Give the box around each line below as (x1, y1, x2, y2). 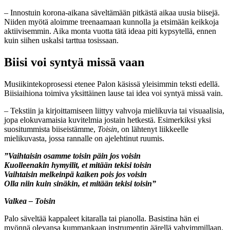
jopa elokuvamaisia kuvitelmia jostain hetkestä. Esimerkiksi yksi (4, 116, 211, 125)
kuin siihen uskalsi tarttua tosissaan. (4, 36, 119, 45)
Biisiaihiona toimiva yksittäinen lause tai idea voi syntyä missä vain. (4, 89, 223, 98)
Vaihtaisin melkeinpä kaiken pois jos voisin (4, 170, 147, 179)
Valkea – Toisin (4, 197, 55, 206)
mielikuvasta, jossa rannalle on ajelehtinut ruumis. (4, 134, 164, 143)
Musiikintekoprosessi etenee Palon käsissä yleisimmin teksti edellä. (4, 80, 220, 89)
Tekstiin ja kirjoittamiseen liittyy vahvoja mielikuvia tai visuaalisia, (8, 106, 224, 116)
